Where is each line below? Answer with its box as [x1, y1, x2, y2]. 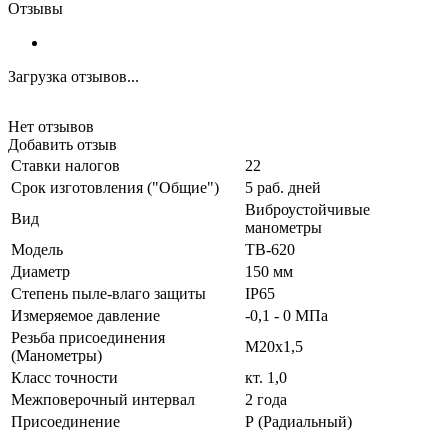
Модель [11, 240, 63, 258]
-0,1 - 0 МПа [245, 306, 328, 324]
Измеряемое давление [11, 306, 160, 324]
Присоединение [11, 412, 120, 430]
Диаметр [11, 262, 70, 280]
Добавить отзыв [8, 135, 117, 153]
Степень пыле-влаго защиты [11, 284, 206, 302]
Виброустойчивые [245, 200, 370, 218]
